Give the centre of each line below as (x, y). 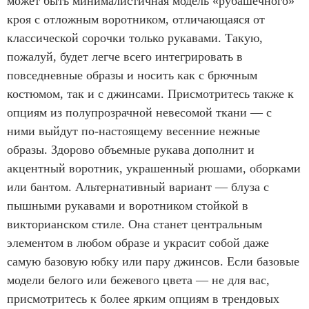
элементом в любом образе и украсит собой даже (138, 243)
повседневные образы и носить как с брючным (132, 76)
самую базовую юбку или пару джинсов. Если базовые (153, 262)
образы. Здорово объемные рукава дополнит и (131, 150)
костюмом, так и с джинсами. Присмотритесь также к (150, 94)
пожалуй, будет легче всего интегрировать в (125, 57)
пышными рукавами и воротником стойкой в (128, 206)
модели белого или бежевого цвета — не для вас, (138, 280)
